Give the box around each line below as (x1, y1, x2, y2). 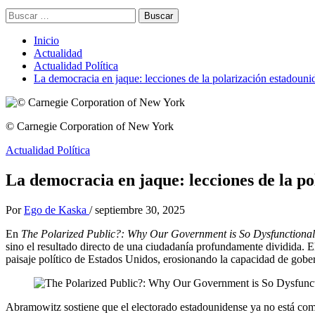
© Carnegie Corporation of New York (6, 120, 174, 132)
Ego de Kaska (24, 203, 89, 216)
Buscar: (5, 8, 39, 20)
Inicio (34, 34, 59, 46)
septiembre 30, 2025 (95, 203, 185, 216)
